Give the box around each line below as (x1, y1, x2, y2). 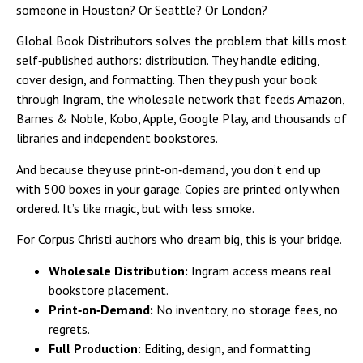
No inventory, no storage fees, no (153, 301, 338, 318)
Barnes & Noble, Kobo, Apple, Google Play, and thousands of (16, 110, 347, 127)
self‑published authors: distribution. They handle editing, (16, 52, 319, 69)
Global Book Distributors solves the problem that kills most (16, 32, 347, 49)
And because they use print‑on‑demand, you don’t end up (16, 160, 321, 177)
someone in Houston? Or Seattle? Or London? (16, 2, 267, 18)
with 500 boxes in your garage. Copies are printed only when (16, 180, 340, 197)
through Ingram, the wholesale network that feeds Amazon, (16, 91, 344, 108)
